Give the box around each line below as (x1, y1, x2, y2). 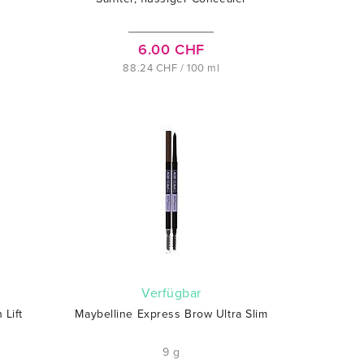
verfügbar (149, 285, 201, 301)
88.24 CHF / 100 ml (123, 62, 220, 75)
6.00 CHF (138, 41, 205, 58)
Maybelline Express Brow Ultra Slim (75, 307, 268, 321)
